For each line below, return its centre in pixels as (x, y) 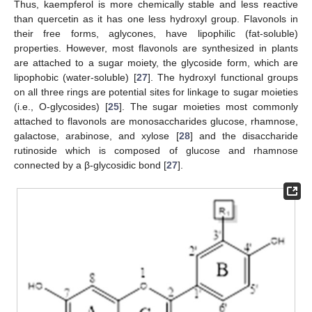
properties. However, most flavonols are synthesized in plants (156, 48)
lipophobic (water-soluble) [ (75, 77)
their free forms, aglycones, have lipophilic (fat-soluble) (156, 33)
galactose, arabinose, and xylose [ (96, 135)
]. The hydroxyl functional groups (223, 77)
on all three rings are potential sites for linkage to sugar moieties (156, 92)
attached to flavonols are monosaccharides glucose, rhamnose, (156, 121)
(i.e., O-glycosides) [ (61, 106)
